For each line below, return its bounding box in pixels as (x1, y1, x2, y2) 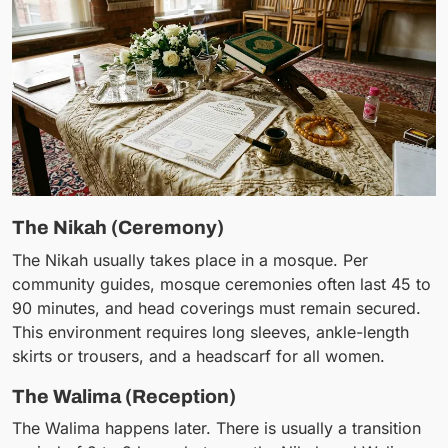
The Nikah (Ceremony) (12, 217, 224, 239)
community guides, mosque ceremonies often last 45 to (12, 273, 431, 294)
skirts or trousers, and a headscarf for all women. (12, 345, 385, 366)
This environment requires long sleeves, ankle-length (12, 321, 409, 342)
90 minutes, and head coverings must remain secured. (12, 297, 421, 318)
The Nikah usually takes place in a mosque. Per (12, 249, 368, 270)
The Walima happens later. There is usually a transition (12, 418, 421, 439)
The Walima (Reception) (12, 385, 236, 407)
